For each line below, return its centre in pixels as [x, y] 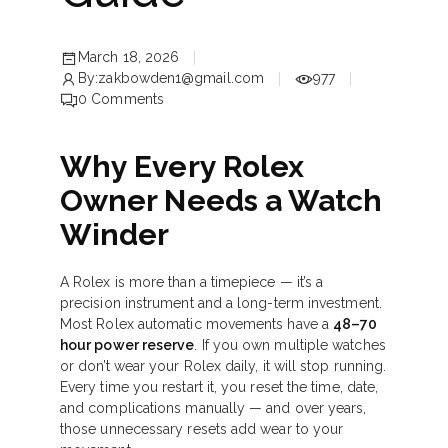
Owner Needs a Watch [221, 200]
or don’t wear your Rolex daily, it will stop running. [223, 366]
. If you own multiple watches [290, 345]
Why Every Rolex [182, 166]
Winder [115, 234]
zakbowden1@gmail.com [181, 78]
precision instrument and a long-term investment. [221, 303]
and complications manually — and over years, [213, 408]
